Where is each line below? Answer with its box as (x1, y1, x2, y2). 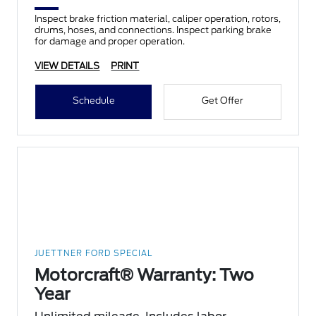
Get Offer (201, 95, 243, 107)
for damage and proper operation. (35, 36, 186, 47)
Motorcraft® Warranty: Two (35, 265, 255, 286)
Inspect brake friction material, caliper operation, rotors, (35, 13, 281, 25)
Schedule (72, 95, 115, 107)
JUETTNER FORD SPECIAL (35, 248, 153, 259)
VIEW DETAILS (35, 61, 100, 72)
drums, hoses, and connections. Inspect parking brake (35, 25, 272, 36)
